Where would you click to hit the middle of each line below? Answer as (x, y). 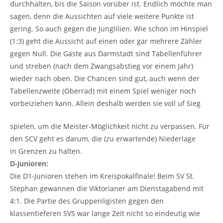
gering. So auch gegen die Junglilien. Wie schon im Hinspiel (109, 28)
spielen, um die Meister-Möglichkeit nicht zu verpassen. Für (110, 126)
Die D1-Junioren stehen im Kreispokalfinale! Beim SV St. (102, 176)
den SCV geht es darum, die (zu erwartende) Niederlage (103, 138)
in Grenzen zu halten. (46, 151)
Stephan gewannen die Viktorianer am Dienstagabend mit (107, 188)
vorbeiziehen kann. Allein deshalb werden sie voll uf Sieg (105, 103)
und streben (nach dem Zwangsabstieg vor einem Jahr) (102, 66)
